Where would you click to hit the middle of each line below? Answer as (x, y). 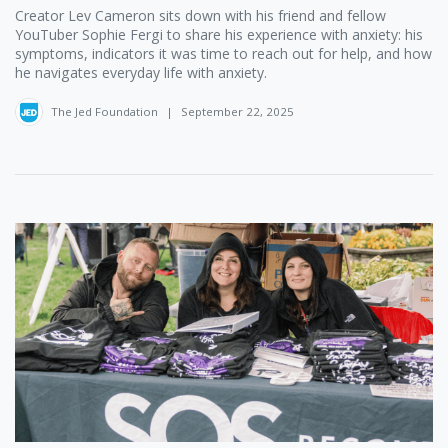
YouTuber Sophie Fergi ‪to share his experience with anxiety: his (219, 34)
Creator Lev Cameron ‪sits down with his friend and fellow (200, 15)
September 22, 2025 (237, 111)
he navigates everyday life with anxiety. (141, 72)
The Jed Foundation (104, 111)
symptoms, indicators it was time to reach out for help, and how (223, 53)
